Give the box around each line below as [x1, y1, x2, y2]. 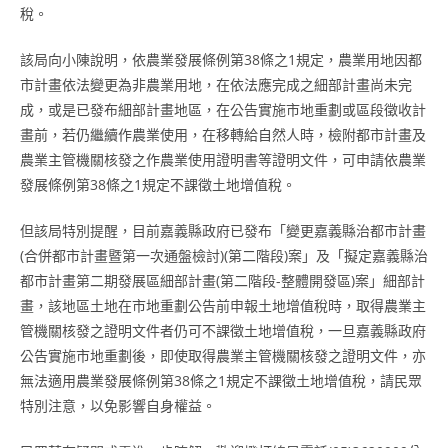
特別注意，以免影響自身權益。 [20, 396, 216, 415]
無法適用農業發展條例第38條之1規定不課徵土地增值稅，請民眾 [20, 371, 422, 390]
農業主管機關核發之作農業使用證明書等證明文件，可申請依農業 [20, 150, 426, 169]
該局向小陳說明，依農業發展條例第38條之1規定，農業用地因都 [20, 50, 422, 69]
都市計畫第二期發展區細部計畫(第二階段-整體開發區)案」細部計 [20, 271, 425, 290]
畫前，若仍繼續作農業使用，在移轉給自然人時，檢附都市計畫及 [20, 125, 426, 144]
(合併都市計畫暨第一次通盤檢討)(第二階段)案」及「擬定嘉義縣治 [20, 246, 428, 265]
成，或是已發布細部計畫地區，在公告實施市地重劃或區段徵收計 [20, 100, 426, 119]
